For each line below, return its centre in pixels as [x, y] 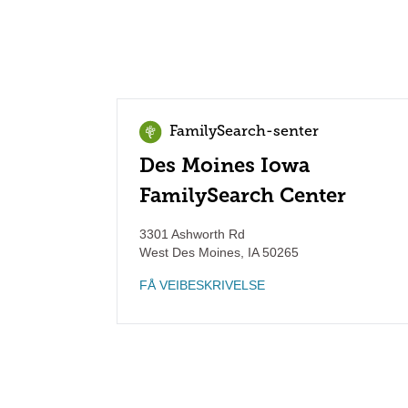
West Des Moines [190, 252]
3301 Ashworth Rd [192, 234]
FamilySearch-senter [244, 132]
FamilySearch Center [243, 195]
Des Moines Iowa [224, 165]
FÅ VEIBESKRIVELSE [202, 285]
